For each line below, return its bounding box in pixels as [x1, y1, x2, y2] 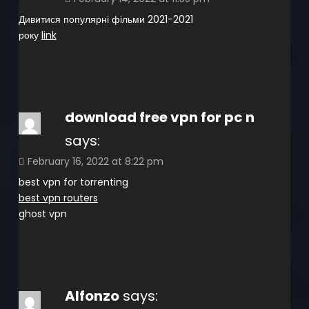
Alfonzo [64, 286, 119, 306]
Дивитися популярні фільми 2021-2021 [18, 12, 193, 26]
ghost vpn [18, 206, 67, 221]
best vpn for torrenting [18, 175, 128, 189]
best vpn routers [18, 190, 98, 205]
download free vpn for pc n [64, 107, 255, 127]
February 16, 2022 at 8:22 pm [27, 154, 163, 168]
